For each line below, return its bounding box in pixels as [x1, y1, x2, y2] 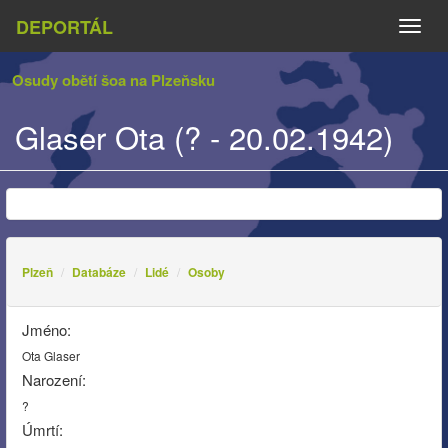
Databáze [72, 263, 126, 281]
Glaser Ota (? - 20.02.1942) [15, 114, 393, 159]
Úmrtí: [22, 419, 63, 440]
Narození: [22, 369, 86, 390]
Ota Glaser [22, 346, 80, 364]
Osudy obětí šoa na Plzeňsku [12, 69, 215, 91]
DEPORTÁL [16, 13, 113, 40]
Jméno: [22, 319, 71, 340]
